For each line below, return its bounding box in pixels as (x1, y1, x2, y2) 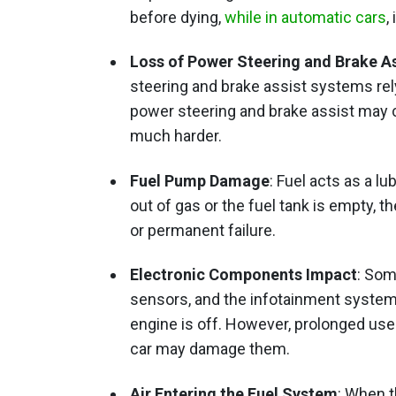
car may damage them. (130, 339, 290, 359)
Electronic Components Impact (130, 265, 357, 285)
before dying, (130, 7, 225, 27)
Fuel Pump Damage (130, 171, 270, 190)
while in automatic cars (225, 7, 386, 27)
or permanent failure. (130, 220, 276, 240)
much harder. (130, 126, 222, 146)
